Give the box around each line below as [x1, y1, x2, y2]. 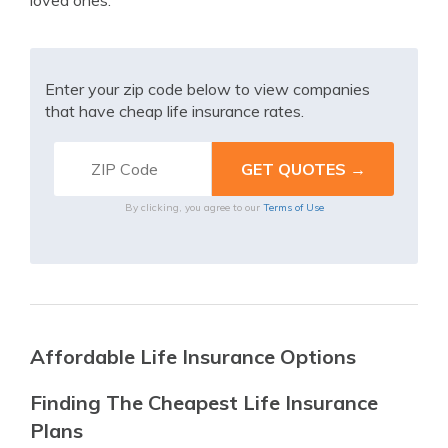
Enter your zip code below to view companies [45, 79, 370, 100]
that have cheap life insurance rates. [45, 101, 304, 122]
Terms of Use [262, 201, 324, 215]
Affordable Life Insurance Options [30, 344, 356, 370]
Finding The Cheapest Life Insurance [30, 390, 378, 416]
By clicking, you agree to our [124, 201, 263, 215]
